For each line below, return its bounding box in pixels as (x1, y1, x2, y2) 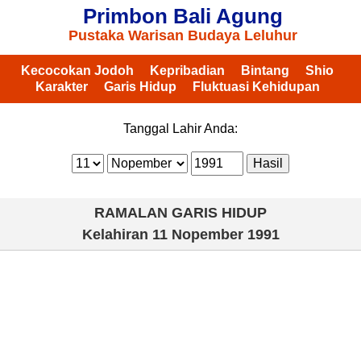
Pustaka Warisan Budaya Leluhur (68, 27, 297, 44)
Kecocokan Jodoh (21, 64, 134, 77)
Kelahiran (81, 226, 152, 243)
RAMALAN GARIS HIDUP (94, 205, 267, 221)
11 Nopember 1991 (151, 226, 280, 243)
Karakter (35, 80, 88, 93)
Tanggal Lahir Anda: (123, 122, 238, 135)
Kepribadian (150, 64, 225, 77)
